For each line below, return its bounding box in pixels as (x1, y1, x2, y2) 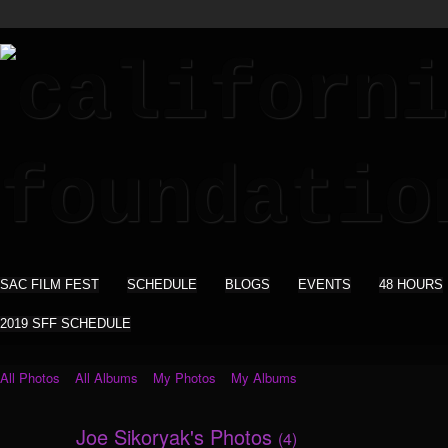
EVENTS (298, 277, 351, 292)
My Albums (231, 368, 297, 387)
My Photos (153, 368, 216, 387)
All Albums (75, 368, 138, 387)
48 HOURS (379, 277, 443, 292)
